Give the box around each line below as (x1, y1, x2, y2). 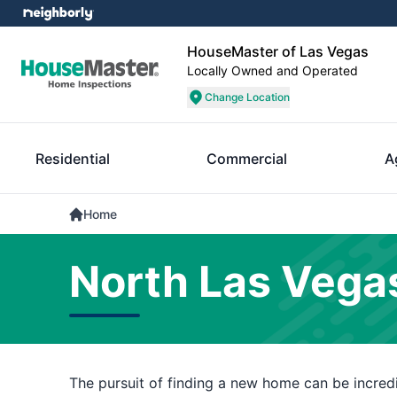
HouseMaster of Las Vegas (187, 43, 369, 60)
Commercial (206, 150, 288, 167)
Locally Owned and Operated (187, 63, 358, 78)
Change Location (205, 90, 290, 104)
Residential (35, 150, 110, 167)
